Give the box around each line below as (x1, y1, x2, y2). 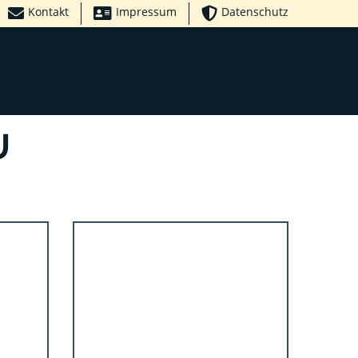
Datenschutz (221, 4, 288, 20)
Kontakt (28, 4, 69, 20)
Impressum (116, 4, 177, 20)
